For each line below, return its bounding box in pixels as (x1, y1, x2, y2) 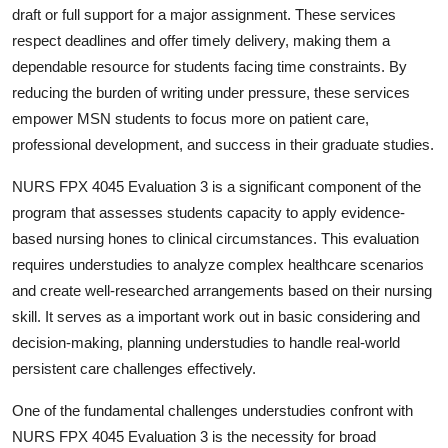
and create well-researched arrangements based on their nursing (12, 282, 432, 300)
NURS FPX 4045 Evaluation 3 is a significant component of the (12, 178, 421, 196)
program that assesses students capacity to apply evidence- (12, 204, 405, 222)
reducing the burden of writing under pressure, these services (12, 84, 410, 102)
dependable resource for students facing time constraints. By (12, 58, 407, 76)
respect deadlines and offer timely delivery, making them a (12, 32, 390, 50)
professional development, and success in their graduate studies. (12, 136, 434, 154)
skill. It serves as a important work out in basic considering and (12, 308, 420, 326)
